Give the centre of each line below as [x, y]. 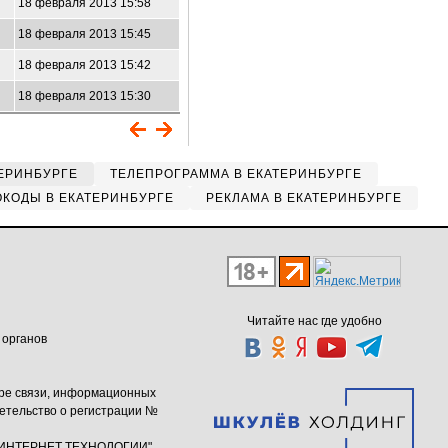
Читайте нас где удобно [314, 321]
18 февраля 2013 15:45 [84, 34]
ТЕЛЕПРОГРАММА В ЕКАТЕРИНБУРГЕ [236, 174]
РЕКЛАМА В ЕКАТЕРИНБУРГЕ [303, 198]
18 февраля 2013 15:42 [84, 65]
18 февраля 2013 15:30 [84, 96]
